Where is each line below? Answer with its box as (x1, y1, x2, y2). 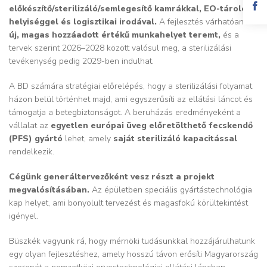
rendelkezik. (9, 145, 54, 157)
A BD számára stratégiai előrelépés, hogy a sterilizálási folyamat (9, 80, 252, 92)
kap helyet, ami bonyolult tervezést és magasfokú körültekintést (9, 197, 248, 209)
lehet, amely (63, 132, 113, 144)
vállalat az (9, 119, 51, 131)
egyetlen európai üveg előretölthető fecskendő (51, 119, 253, 131)
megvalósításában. (9, 184, 92, 195)
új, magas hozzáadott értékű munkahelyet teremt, (9, 29, 221, 41)
